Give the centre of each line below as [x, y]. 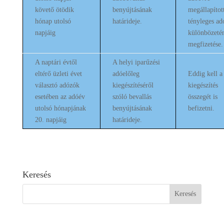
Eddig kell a [205, 74]
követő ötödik [54, 10]
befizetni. [201, 108]
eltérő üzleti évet [58, 74]
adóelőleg [126, 74]
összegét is [202, 97]
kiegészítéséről [133, 85]
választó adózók [57, 85]
